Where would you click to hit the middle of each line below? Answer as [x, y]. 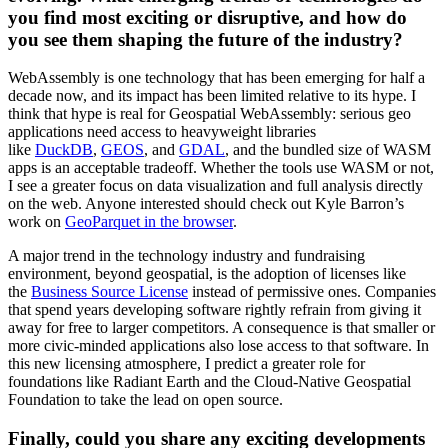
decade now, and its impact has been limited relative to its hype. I [212, 96]
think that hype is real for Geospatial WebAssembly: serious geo [209, 114]
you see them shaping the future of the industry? [205, 39]
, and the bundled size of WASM [328, 150]
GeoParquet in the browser [149, 222]
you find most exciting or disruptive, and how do [207, 17]
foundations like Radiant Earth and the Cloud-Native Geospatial [209, 382]
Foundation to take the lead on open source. [145, 400]
